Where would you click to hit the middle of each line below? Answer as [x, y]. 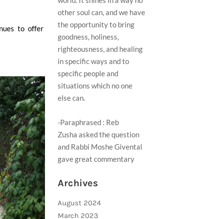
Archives [78, 183]
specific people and [88, 73]
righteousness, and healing [100, 49]
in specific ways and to [93, 61]
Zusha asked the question [99, 134]
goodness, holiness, [88, 37]
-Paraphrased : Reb [88, 122]
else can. [71, 98]
